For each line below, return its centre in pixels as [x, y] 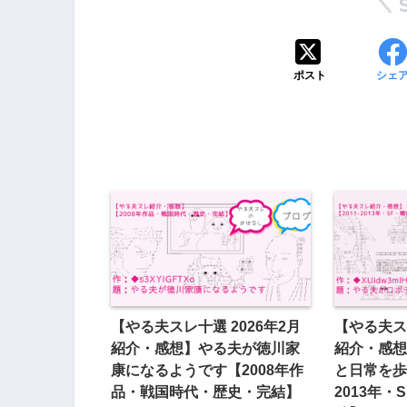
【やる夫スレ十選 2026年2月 [206, 327]
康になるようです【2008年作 [207, 370]
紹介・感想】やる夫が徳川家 [205, 348]
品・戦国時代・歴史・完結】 [205, 392]
